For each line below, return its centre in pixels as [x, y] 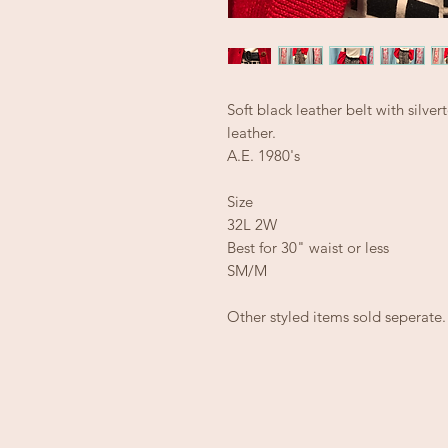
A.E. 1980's [263, 155]
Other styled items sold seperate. [336, 316]
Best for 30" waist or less [310, 247]
